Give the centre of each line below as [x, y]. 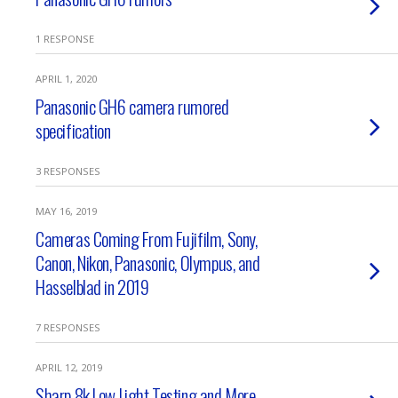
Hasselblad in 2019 [92, 287]
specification [73, 130]
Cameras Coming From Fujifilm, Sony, [147, 239]
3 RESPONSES [68, 171]
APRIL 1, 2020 [66, 79]
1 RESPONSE [65, 39]
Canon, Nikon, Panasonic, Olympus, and [148, 263]
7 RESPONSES [68, 327]
